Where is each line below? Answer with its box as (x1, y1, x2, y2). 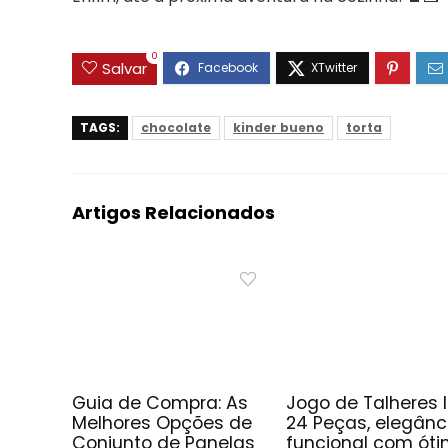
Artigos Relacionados (72, 199, 275, 225)
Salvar (102, 57, 147, 79)
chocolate (141, 118, 211, 136)
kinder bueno (233, 118, 324, 136)
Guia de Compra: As (72, 390, 249, 415)
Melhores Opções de (72, 410, 253, 435)
